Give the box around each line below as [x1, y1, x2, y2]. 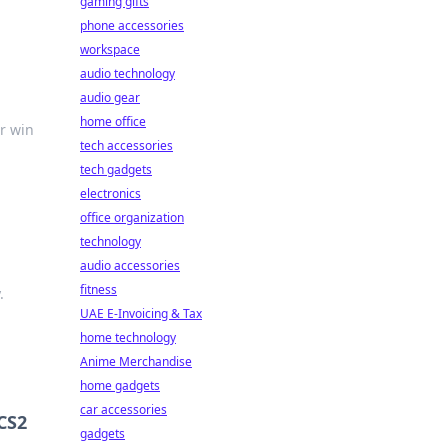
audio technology [80, 65, 175, 82]
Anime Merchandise [80, 353, 192, 370]
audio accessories [80, 257, 180, 274]
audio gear [80, 89, 140, 106]
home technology [80, 329, 176, 346]
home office [80, 113, 146, 130]
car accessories [80, 401, 167, 418]
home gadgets [80, 377, 160, 394]
